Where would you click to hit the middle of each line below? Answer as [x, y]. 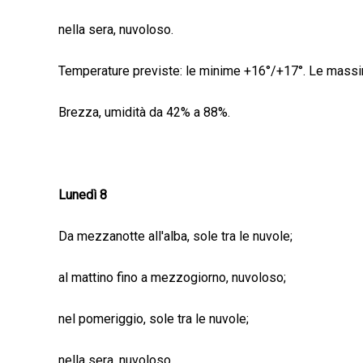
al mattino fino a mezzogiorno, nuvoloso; [172, 278]
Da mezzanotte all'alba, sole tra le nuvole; [175, 237]
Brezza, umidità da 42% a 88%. [144, 113]
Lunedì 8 [83, 195]
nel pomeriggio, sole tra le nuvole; [154, 319]
